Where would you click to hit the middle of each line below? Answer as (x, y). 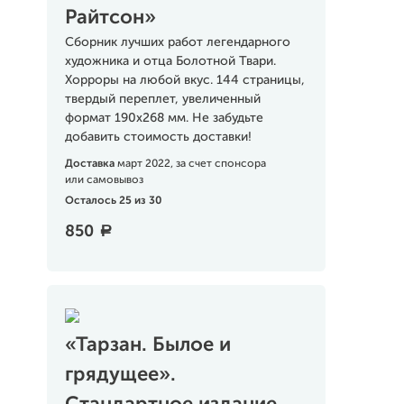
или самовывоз (104, 180)
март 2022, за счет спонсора (191, 164)
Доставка (91, 164)
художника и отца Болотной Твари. (170, 61)
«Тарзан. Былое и (147, 345)
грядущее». (120, 375)
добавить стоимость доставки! (158, 137)
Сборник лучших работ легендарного (177, 42)
